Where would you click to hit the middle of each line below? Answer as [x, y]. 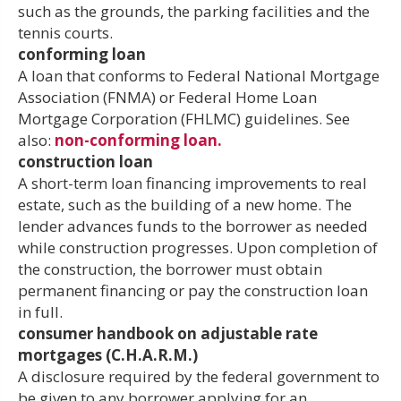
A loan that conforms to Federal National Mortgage [199, 75]
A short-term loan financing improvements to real [192, 183]
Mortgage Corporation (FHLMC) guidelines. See [184, 118]
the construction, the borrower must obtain [170, 269]
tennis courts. [65, 32]
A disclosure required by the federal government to [199, 376]
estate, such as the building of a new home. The [185, 204]
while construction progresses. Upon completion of [198, 247]
